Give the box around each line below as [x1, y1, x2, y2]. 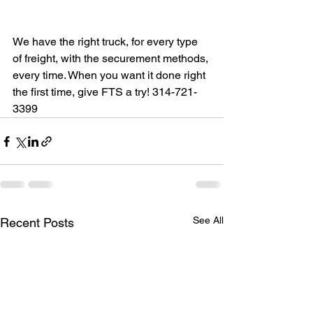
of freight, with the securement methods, [13, 52, 211, 65]
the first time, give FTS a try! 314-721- [13, 85, 197, 99]
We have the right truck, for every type [13, 35, 201, 48]
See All [193, 214, 224, 226]
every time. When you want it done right [13, 68, 208, 82]
